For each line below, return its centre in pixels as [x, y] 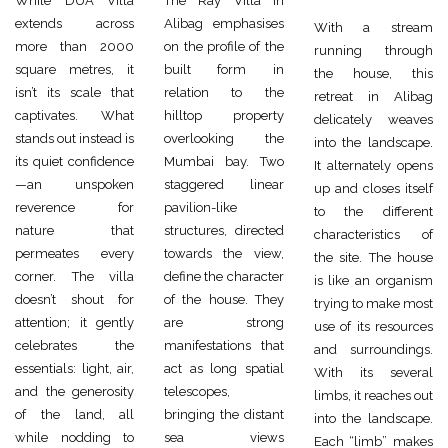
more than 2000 [75, 46]
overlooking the [224, 138]
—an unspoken [75, 184]
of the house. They [224, 299]
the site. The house [373, 257]
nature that [75, 230]
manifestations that [224, 345]
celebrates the [75, 345]
